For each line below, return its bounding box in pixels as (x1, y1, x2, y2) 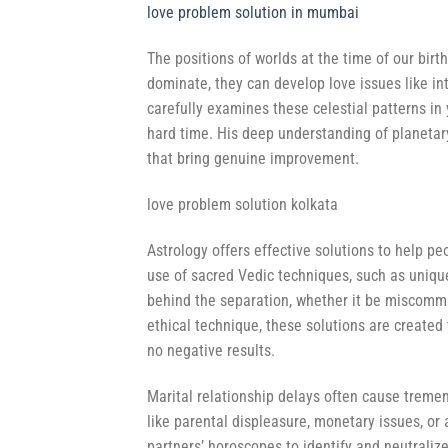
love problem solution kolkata (147, 194, 338, 214)
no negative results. (147, 340, 275, 360)
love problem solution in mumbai (147, 3, 359, 23)
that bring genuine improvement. (147, 149, 359, 169)
